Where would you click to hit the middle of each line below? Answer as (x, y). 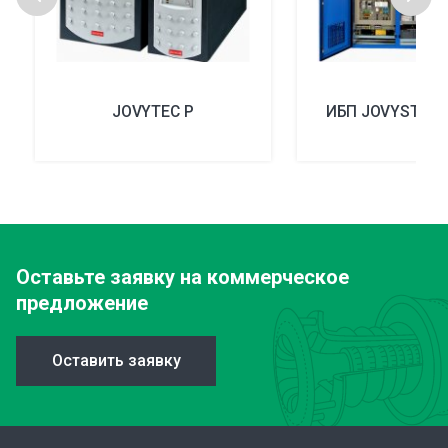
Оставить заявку (116, 360)
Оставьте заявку (95, 276)
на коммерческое (262, 276)
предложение (82, 302)
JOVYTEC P (153, 110)
